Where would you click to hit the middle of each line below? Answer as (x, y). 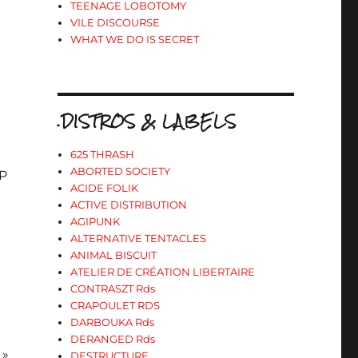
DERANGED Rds (113, 339)
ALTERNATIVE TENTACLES (139, 238)
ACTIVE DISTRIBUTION (129, 205)
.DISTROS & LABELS (147, 121)
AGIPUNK (95, 221)
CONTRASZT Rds (113, 288)
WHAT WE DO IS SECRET (135, 39)
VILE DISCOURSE (115, 22)
